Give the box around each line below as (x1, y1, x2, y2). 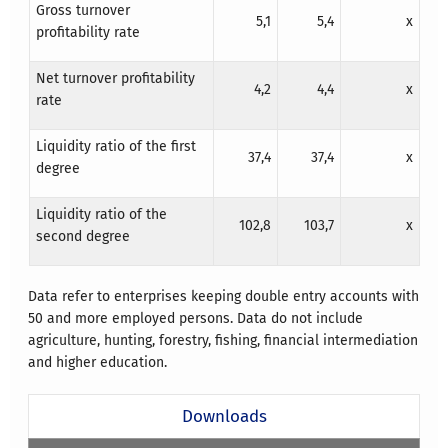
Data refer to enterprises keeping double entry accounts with (28, 288, 420, 306)
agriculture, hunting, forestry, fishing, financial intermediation (28, 332, 419, 350)
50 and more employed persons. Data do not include (28, 310, 364, 328)
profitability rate (35, 24, 140, 42)
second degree (35, 228, 130, 246)
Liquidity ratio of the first (35, 138, 196, 156)
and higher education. (28, 354, 168, 372)
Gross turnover (35, 2, 130, 20)
